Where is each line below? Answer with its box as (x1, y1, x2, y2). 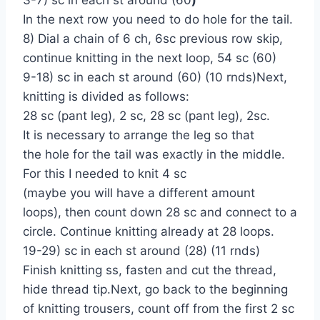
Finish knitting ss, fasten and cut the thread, (23, 262, 276, 277)
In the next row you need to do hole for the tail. (23, 11, 293, 26)
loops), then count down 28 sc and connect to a (23, 204, 297, 219)
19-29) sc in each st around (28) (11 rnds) (23, 243, 260, 258)
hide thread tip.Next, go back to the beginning (23, 281, 288, 296)
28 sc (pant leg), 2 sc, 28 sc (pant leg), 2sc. (23, 108, 270, 123)
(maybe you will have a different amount (23, 185, 255, 200)
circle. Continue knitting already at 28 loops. (23, 224, 274, 239)
